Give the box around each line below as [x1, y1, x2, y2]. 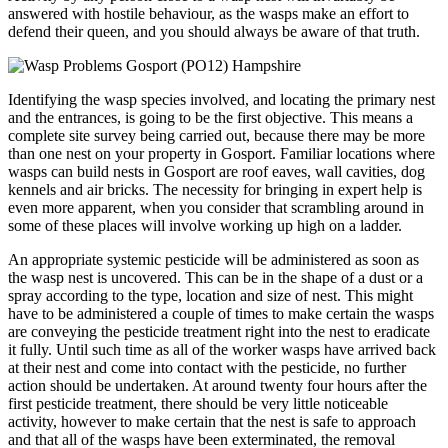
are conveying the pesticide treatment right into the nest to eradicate [8, 323, 430, 341]
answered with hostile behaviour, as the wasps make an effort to [8, 5, 409, 23]
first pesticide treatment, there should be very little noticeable [8, 395, 388, 413]
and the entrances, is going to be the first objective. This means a [8, 109, 413, 127]
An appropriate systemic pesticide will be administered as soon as [8, 251, 419, 269]
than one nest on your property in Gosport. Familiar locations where [8, 145, 435, 163]
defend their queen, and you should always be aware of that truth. [8, 23, 420, 41]
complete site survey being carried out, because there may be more [8, 127, 425, 145]
